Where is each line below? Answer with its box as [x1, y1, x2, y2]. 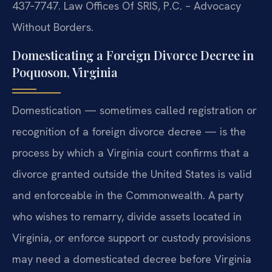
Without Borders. [12, 20, 93, 35]
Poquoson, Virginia [12, 63, 118, 80]
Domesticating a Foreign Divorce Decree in [12, 46, 254, 63]
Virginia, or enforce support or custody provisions [12, 230, 251, 245]
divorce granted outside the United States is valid [12, 166, 252, 181]
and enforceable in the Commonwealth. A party [12, 188, 243, 202]
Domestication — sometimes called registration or [12, 103, 257, 117]
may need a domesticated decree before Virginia [12, 251, 251, 266]
